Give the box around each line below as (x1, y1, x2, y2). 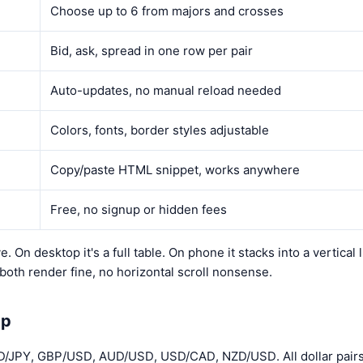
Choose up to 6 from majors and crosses (50, 2, 284, 19)
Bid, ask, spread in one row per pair (50, 42, 253, 58)
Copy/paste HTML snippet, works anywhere (50, 161, 300, 177)
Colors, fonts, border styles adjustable (50, 122, 269, 138)
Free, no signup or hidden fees (50, 201, 227, 217)
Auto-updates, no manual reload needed (50, 82, 281, 98)
